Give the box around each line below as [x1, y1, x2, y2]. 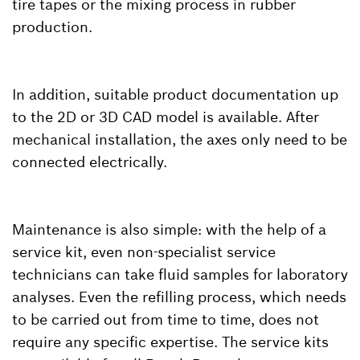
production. [12, 17, 92, 36]
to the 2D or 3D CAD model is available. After [12, 107, 319, 126]
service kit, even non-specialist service [12, 242, 276, 261]
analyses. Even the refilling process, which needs [12, 287, 346, 306]
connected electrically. [12, 152, 167, 171]
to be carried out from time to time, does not [12, 309, 319, 329]
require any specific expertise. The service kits [12, 332, 329, 351]
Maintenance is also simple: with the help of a [12, 219, 326, 239]
